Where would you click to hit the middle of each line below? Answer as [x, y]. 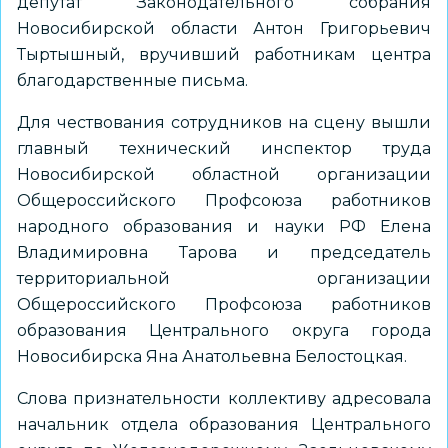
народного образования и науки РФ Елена [224, 226]
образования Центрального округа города [224, 330]
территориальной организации [224, 278]
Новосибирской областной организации [224, 174]
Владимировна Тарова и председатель [224, 252]
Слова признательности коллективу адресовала [224, 398]
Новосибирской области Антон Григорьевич [224, 28]
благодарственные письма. [132, 80]
